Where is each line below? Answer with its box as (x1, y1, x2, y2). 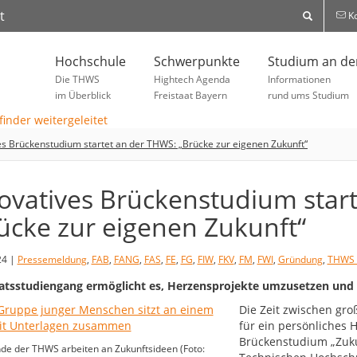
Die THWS (55, 73, 100, 86)
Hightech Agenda (154, 73, 230, 86)
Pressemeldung (17, 253, 87, 267)
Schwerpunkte (154, 53, 240, 70)
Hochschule (55, 53, 126, 70)
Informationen (268, 73, 331, 86)
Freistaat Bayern (154, 88, 227, 102)
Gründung (277, 253, 323, 267)
